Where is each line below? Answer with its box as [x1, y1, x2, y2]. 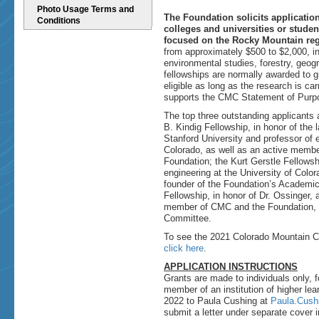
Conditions [37, 16, 80, 26]
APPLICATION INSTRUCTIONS [164, 261, 298, 272]
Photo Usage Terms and [37, 4, 134, 14]
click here [164, 243, 204, 253]
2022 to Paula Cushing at [164, 296, 271, 306]
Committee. [164, 213, 211, 224]
